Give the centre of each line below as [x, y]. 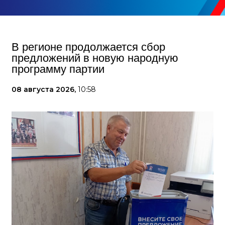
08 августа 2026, [45, 89]
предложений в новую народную [95, 58]
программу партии [58, 69]
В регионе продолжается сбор [88, 47]
